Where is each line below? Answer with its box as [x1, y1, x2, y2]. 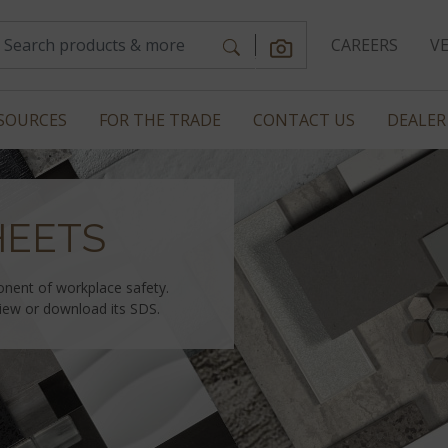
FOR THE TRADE [99, 109, 221, 131]
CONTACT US [253, 109, 355, 131]
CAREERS [330, 34, 398, 56]
